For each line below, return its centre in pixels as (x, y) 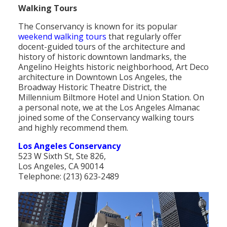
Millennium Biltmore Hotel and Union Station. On (111, 98)
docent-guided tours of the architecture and (102, 47)
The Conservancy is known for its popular (98, 27)
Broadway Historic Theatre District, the (92, 87)
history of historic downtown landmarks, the (102, 57)
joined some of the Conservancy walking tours (106, 118)
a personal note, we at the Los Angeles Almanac (109, 108)
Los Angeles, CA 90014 (61, 166)
